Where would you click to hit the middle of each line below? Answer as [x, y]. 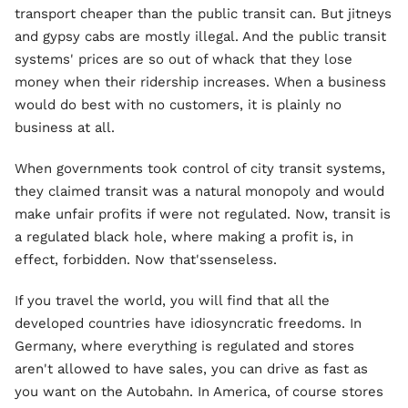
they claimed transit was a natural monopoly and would [199, 191]
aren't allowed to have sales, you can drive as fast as [191, 369]
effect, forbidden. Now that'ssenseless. [146, 260]
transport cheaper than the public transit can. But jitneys [203, 14]
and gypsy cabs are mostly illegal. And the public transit [200, 36]
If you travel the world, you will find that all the [172, 301]
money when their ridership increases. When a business [200, 82]
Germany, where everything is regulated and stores [184, 346]
